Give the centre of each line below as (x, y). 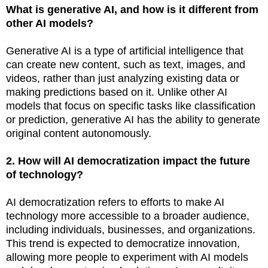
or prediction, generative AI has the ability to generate (133, 119)
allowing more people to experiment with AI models (127, 257)
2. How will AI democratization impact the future (128, 161)
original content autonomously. (79, 133)
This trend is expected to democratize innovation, (123, 243)
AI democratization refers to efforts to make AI (115, 202)
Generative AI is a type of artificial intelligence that (125, 51)
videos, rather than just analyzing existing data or (123, 78)
